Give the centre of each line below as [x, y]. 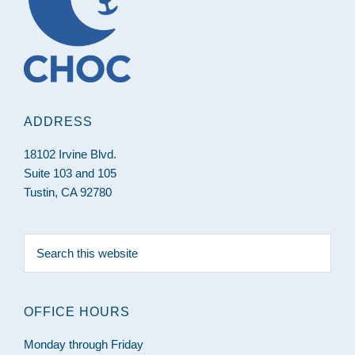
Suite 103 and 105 [70, 173]
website [43, 280]
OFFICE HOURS [77, 311]
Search [42, 242]
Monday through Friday [84, 344]
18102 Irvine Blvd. [70, 154]
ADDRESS [58, 121]
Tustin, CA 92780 [68, 192]
